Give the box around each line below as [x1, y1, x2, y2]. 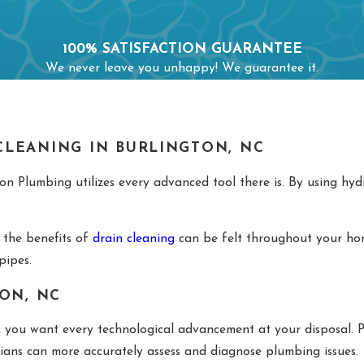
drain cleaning [93, 232, 175, 246]
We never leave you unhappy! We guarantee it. [45, 62, 318, 76]
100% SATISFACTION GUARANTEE [62, 42, 302, 57]
